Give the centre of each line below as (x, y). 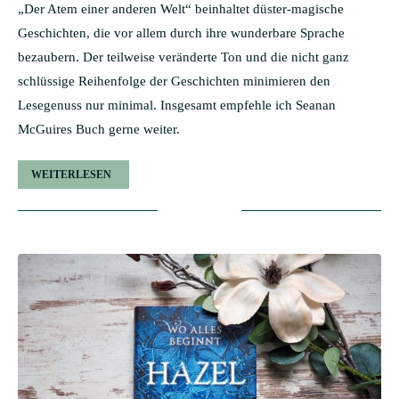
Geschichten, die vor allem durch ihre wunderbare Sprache (181, 33)
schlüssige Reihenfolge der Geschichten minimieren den (174, 81)
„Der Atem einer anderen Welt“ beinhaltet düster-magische (181, 9)
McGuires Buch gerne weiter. (99, 129)
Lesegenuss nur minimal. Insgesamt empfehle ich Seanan (177, 105)
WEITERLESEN (71, 175)
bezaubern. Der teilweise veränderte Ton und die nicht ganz (183, 57)
